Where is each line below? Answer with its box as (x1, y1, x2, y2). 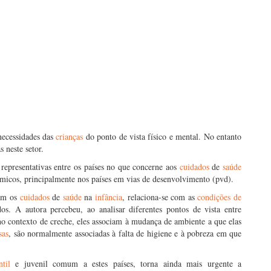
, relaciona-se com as (122, 191, 198, 203)
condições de (197, 191, 242, 203)
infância (94, 191, 122, 203)
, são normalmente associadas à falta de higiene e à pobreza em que (8, 227, 241, 239)
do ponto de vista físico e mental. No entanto (83, 131, 242, 142)
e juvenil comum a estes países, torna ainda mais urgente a (10, 258, 242, 269)
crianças (56, 131, 83, 142)
